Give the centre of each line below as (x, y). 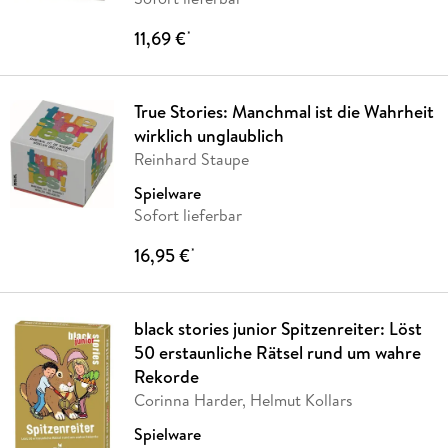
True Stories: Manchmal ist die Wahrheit (283, 111)
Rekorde (166, 376)
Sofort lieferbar (187, 214)
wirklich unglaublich (208, 135)
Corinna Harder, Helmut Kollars (243, 399)
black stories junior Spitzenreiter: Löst (277, 328)
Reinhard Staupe (191, 158)
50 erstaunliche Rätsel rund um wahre (277, 352)
